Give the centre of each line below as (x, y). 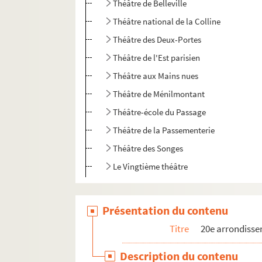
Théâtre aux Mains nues (156, 76)
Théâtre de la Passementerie (164, 130)
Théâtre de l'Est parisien (157, 58)
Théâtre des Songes (148, 149)
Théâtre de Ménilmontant (159, 94)
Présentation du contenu (166, 211)
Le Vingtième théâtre (151, 167)
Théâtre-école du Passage (160, 112)
